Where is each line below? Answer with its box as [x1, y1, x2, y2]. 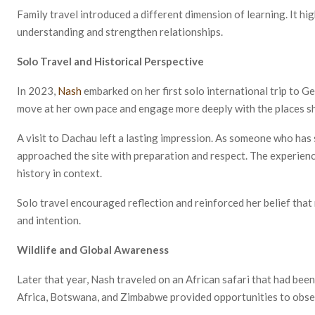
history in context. [17, 166, 102, 179]
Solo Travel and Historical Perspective [17, 54, 204, 67]
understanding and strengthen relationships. [17, 25, 223, 38]
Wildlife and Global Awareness [17, 243, 169, 256]
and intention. [17, 213, 81, 226]
